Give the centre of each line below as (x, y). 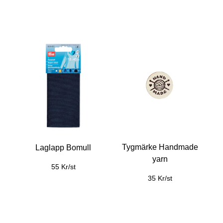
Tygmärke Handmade (160, 147)
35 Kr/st (160, 178)
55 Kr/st (63, 167)
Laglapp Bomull (63, 147)
